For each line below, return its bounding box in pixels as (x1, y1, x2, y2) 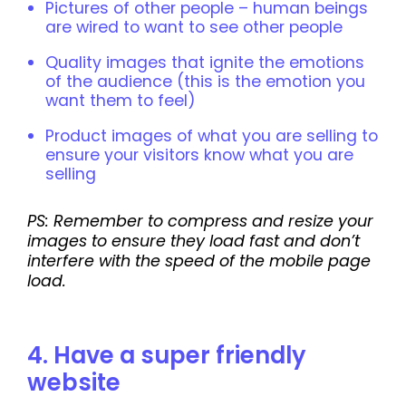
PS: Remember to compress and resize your (27, 210, 373, 233)
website (27, 366, 121, 400)
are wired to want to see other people (45, 15, 343, 38)
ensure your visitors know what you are (45, 144, 353, 167)
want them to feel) (45, 89, 196, 111)
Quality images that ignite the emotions (45, 51, 364, 73)
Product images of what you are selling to (45, 125, 378, 148)
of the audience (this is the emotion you (45, 70, 365, 92)
